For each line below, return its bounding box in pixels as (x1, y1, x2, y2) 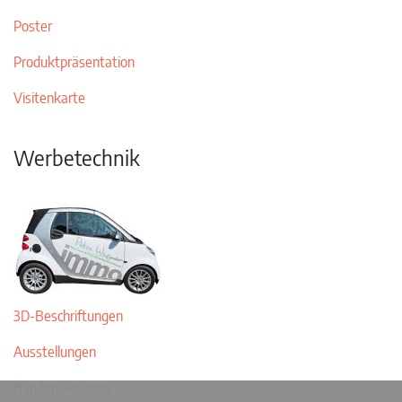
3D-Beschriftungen (13, 307, 123, 325)
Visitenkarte (13, 89, 85, 107)
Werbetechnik (13, 144, 140, 170)
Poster (13, 17, 52, 35)
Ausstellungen (13, 343, 96, 361)
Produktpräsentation (13, 53, 135, 71)
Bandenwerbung (13, 379, 110, 397)
